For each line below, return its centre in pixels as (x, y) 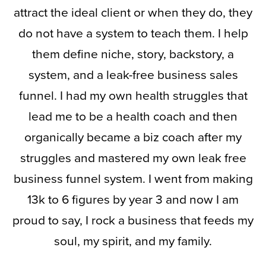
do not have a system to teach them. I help (133, 33)
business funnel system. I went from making (133, 179)
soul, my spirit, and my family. (133, 241)
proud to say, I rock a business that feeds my (133, 220)
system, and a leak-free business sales (133, 75)
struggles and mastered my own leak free (133, 158)
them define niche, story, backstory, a (133, 54)
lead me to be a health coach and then (133, 116)
